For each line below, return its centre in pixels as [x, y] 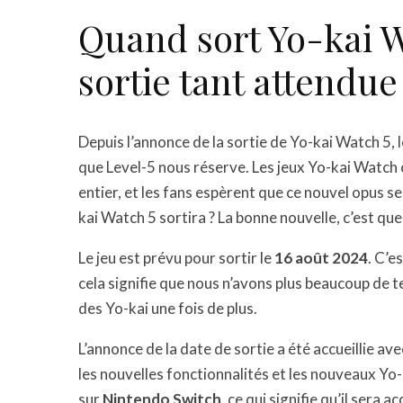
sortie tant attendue [238, 81]
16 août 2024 [321, 258]
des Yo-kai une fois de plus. [168, 308]
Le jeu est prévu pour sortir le [176, 258]
